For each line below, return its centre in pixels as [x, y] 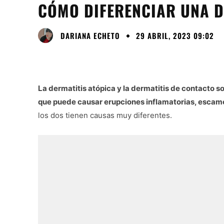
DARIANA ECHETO [90, 35]
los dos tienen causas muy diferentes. [106, 115]
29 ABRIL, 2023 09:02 [175, 36]
